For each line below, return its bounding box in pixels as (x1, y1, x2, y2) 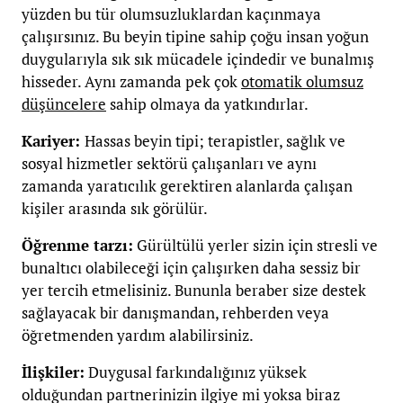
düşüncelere (22, 94, 106, 115)
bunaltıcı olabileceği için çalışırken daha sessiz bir (22, 257, 361, 279)
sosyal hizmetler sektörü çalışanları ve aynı (22, 153, 317, 175)
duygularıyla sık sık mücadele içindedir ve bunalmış (22, 49, 374, 70)
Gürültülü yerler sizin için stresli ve (133, 235, 378, 256)
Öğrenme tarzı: (22, 235, 133, 256)
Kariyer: (22, 130, 85, 152)
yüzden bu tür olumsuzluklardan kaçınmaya (22, 4, 321, 25)
